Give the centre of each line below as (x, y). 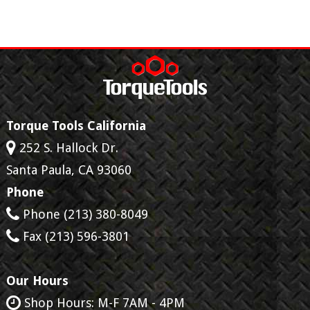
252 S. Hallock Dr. (69, 147)
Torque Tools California (76, 125)
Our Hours (37, 280)
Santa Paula (38, 170)
